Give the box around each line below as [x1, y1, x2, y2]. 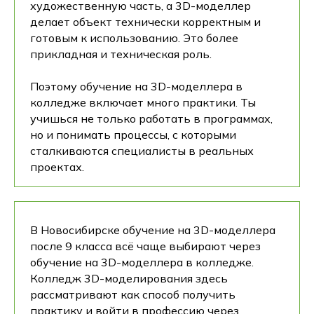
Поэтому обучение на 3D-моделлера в [30, 79, 243, 93]
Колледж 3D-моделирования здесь [30, 271, 228, 285]
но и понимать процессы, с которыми [30, 128, 236, 142]
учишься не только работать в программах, [30, 111, 273, 125]
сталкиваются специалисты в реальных [30, 144, 254, 158]
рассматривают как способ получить [30, 287, 235, 301]
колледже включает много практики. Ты [30, 95, 256, 109]
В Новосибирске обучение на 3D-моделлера [30, 223, 275, 237]
